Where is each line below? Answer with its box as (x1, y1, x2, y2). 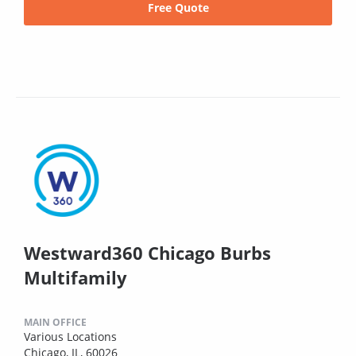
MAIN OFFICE (24, 315, 87, 329)
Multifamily (24, 265, 127, 289)
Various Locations (24, 328, 117, 344)
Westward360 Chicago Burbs (24, 240, 271, 265)
